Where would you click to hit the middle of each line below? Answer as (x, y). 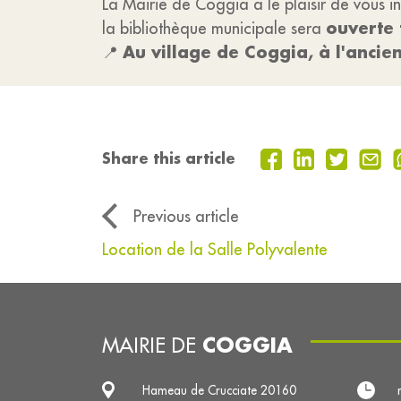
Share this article (169, 158)
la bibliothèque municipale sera (214, 28)
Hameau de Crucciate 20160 (219, 391)
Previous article (186, 217)
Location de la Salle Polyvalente (215, 250)
